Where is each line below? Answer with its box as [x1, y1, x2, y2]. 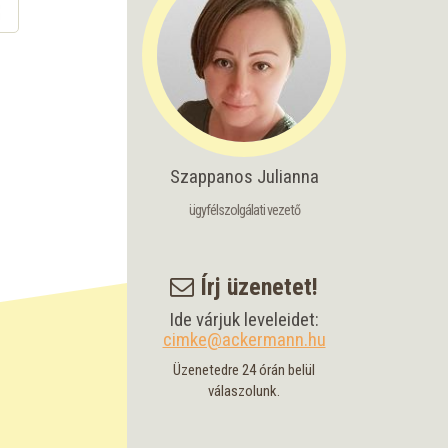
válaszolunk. [208, 382, 280, 400]
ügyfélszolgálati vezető [188, 202, 300, 218]
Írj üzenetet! [194, 273, 318, 301]
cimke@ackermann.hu [162, 328, 326, 351]
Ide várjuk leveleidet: [169, 308, 319, 331]
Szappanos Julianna [169, 165, 319, 188]
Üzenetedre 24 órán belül [173, 361, 315, 379]
